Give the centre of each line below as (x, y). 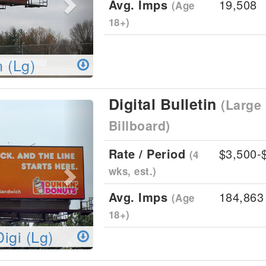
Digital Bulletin (164, 104)
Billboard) (139, 126)
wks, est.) (132, 171)
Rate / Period (149, 153)
